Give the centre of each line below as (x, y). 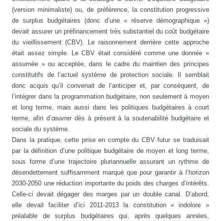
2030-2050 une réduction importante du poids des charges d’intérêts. (110, 184)
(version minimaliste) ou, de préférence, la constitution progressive (110, 10)
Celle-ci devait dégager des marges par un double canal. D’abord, (110, 194)
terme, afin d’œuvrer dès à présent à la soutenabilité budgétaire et (110, 118)
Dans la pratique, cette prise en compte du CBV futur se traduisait (110, 140)
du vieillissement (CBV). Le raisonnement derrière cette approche (110, 42)
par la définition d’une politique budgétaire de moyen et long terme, (110, 151)
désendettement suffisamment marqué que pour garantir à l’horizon (110, 173)
